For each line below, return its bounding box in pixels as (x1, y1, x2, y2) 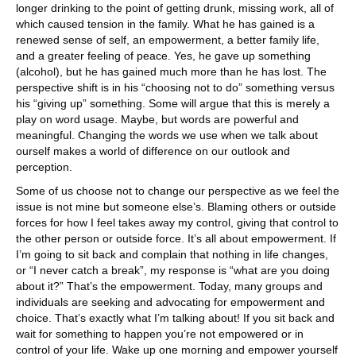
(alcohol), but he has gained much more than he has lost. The (16, 64, 327, 78)
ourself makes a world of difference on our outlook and (16, 144, 290, 157)
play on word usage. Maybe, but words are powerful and (16, 112, 299, 126)
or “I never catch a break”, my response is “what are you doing (16, 263, 330, 277)
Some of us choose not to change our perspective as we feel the (16, 184, 339, 197)
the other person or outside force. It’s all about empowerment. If (16, 231, 336, 245)
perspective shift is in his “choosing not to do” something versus (16, 80, 335, 94)
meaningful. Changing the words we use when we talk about (16, 128, 318, 141)
